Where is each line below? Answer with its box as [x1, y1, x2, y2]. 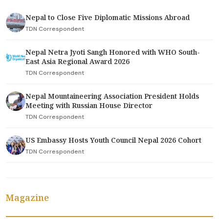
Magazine [6, 192, 49, 203]
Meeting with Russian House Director [25, 101, 153, 110]
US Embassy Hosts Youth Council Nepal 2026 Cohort [25, 135, 201, 145]
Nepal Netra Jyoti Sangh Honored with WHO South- [25, 47, 200, 57]
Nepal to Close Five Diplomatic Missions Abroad [25, 13, 190, 22]
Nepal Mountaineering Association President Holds [25, 91, 199, 101]
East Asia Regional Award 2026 [25, 57, 130, 66]
